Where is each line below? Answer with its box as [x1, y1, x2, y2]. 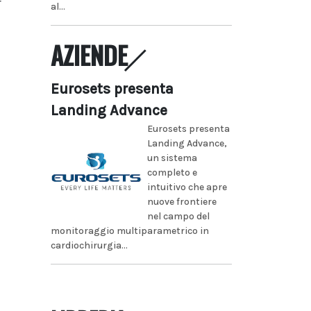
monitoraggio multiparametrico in [51, 224, 209, 237]
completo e [146, 166, 197, 178]
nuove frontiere [146, 195, 217, 208]
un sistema [146, 151, 197, 164]
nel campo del [146, 210, 210, 222]
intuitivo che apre [146, 180, 227, 193]
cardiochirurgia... [51, 239, 128, 251]
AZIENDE [51, 36, 128, 73]
